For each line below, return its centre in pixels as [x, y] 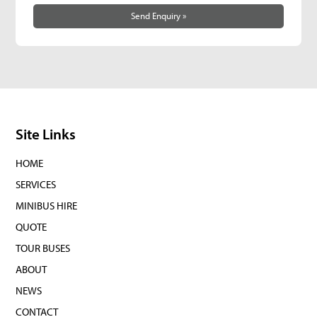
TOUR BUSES [43, 248]
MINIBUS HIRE [47, 206]
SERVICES [36, 184]
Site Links [46, 134]
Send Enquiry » [158, 16]
